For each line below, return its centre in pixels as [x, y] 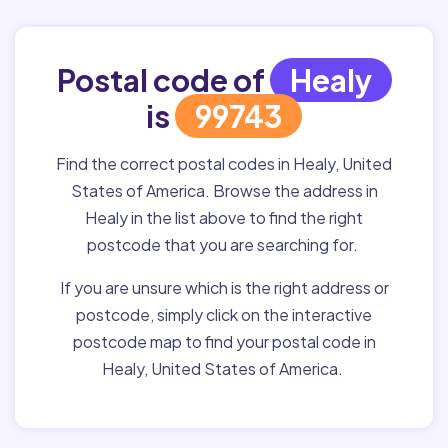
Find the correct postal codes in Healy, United [224, 163]
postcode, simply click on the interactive [224, 314]
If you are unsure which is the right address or [224, 287]
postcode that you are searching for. [224, 244]
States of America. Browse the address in [224, 190]
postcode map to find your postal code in [224, 341]
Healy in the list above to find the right [224, 217]
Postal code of [163, 80]
